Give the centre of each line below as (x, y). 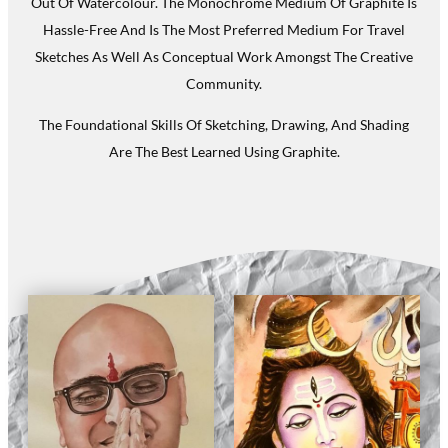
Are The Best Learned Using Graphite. (224, 152)
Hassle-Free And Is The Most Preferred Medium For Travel (224, 30)
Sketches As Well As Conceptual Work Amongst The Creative (224, 57)
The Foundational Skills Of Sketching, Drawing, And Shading (224, 125)
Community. (224, 84)
